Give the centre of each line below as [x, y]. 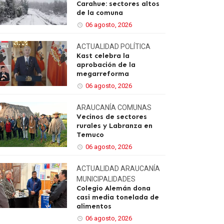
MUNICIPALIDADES [106, 179]
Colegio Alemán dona [113, 188]
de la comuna [100, 13]
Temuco [90, 135]
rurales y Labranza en [114, 126]
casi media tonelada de [118, 197]
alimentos [94, 206]
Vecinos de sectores [112, 117]
